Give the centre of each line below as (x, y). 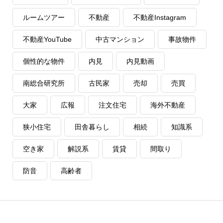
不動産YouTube (47, 39)
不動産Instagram (160, 17)
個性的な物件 (44, 61)
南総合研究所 (44, 83)
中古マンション (120, 39)
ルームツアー (44, 17)
